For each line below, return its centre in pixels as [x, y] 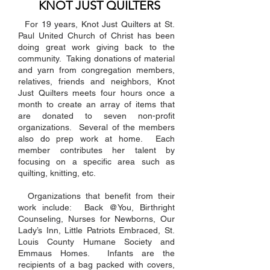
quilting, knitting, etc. [57, 173]
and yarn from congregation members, [96, 70]
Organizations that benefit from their [96, 196]
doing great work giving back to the [96, 47]
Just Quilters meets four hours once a [96, 93]
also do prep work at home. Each [96, 139]
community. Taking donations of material [96, 58]
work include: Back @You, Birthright [96, 207]
